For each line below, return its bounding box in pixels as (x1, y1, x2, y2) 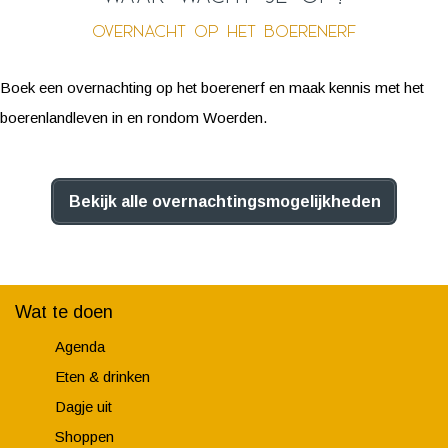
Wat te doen (15, 302, 113, 323)
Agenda (55, 338, 105, 356)
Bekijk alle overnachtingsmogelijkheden (68, 193, 381, 211)
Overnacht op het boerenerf (92, 19, 356, 41)
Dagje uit (55, 398, 112, 416)
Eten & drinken (55, 368, 150, 386)
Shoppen (55, 428, 114, 446)
